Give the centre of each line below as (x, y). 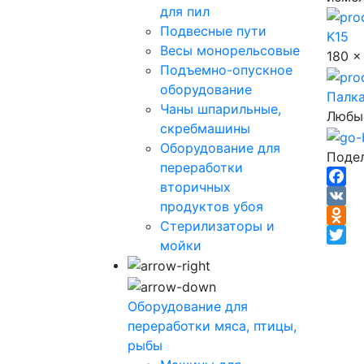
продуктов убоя (212, 206)
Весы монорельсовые (230, 50)
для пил (185, 11)
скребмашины (205, 128)
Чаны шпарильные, (221, 108)
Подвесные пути (213, 30)
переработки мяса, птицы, (212, 325)
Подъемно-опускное (226, 69)
